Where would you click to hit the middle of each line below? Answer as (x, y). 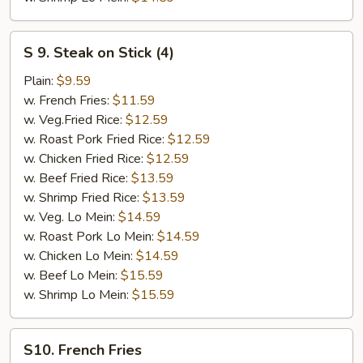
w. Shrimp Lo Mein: (78, 295)
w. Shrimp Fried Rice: (83, 197)
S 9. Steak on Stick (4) (99, 52)
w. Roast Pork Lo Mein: (90, 236)
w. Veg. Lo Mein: (71, 217)
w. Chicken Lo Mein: (80, 256)
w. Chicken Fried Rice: (85, 158)
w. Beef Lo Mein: (72, 275)
